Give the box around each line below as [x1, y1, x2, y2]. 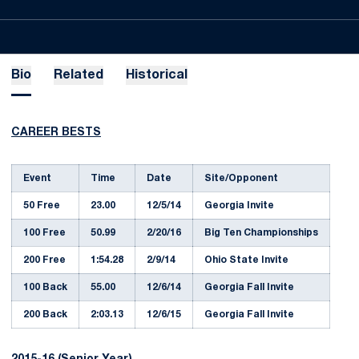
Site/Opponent [204, 174, 278, 183]
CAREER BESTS [11, 127, 101, 138]
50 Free [23, 201, 60, 210]
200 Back [23, 310, 67, 319]
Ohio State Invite [204, 256, 288, 264]
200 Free [23, 256, 66, 264]
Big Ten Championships [204, 228, 318, 237]
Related [54, 70, 103, 81]
